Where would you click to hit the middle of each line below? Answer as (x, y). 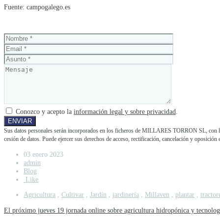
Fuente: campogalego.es (37, 7)
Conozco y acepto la (44, 112)
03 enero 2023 (43, 154)
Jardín (98, 195)
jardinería (126, 195)
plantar (185, 195)
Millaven (157, 195)
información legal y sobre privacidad (125, 112)
